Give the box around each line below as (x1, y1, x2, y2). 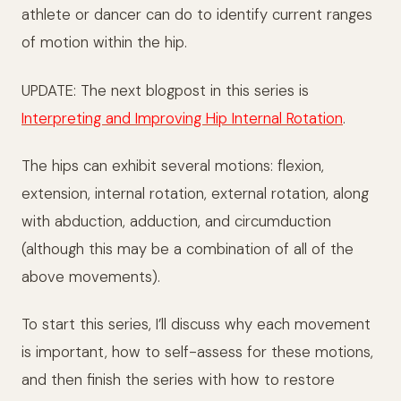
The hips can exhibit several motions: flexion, (21, 155, 324, 175)
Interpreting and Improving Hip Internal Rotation (21, 107, 343, 128)
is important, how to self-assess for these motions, (21, 342, 373, 363)
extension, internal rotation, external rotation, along (21, 183, 369, 203)
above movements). (21, 266, 160, 286)
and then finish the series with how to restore (21, 370, 335, 390)
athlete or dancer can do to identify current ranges (21, 4, 372, 25)
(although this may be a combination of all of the (21, 238, 354, 259)
